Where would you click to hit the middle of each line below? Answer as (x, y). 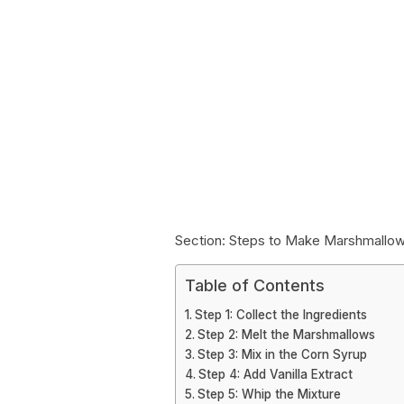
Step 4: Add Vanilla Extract (275, 374)
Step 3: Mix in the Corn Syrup (282, 354)
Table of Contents (255, 285)
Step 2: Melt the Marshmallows (286, 335)
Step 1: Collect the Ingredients (280, 315)
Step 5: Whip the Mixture (269, 394)
